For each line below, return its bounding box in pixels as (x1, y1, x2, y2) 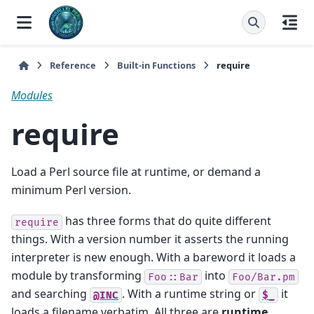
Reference (50, 59, 97, 71)
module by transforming (11, 268, 144, 284)
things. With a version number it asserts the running (11, 231, 289, 247)
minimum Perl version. (11, 182, 131, 198)
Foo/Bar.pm (232, 271, 295, 283)
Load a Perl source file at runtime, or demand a (11, 163, 261, 179)
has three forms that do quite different (62, 213, 271, 229)
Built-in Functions (117, 59, 196, 71)
